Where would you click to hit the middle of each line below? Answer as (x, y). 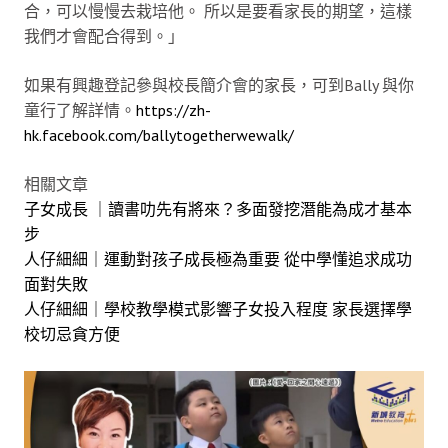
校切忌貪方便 (72, 334)
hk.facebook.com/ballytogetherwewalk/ (159, 135)
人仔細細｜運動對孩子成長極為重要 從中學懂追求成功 (218, 259)
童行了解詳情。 (80, 110)
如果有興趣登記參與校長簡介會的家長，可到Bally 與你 (219, 85)
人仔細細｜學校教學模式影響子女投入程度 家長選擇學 (218, 309)
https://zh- (173, 110)
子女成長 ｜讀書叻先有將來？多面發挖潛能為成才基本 (218, 209)
